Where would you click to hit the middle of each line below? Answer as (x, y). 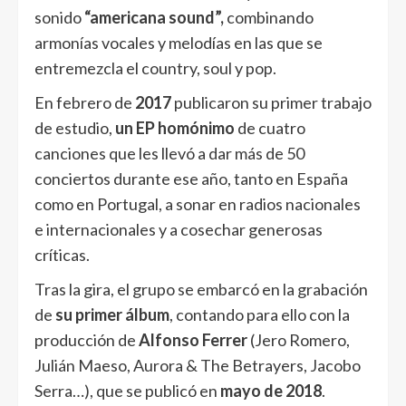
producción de (87, 340)
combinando (270, 18)
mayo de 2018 (271, 391)
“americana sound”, (155, 18)
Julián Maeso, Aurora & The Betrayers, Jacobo (198, 366)
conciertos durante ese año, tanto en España (191, 179)
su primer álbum (112, 315)
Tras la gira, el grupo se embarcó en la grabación (201, 290)
